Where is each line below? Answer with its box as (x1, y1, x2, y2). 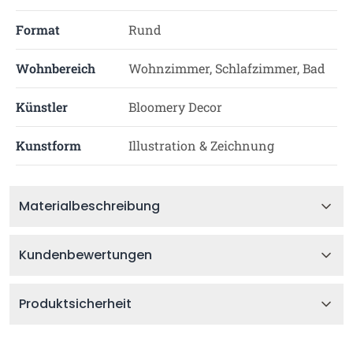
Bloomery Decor (128, 98, 222, 115)
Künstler (16, 98, 68, 115)
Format (16, 21, 60, 38)
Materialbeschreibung (19, 197, 160, 215)
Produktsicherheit (19, 295, 132, 313)
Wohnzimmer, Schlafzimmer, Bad (128, 60, 325, 76)
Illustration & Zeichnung (128, 137, 274, 154)
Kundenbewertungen (19, 246, 152, 264)
